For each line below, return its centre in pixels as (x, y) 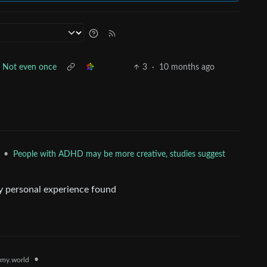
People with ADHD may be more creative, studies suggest (119, 154)
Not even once (30, 67)
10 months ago (187, 67)
